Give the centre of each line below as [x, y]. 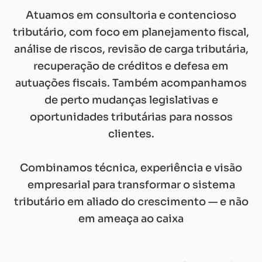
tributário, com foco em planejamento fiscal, [131, 32]
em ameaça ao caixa [131, 218]
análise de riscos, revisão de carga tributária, [131, 49]
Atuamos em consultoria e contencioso [131, 15]
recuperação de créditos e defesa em [131, 66]
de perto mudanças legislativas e [131, 100]
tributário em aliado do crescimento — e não [131, 201]
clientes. [131, 134]
